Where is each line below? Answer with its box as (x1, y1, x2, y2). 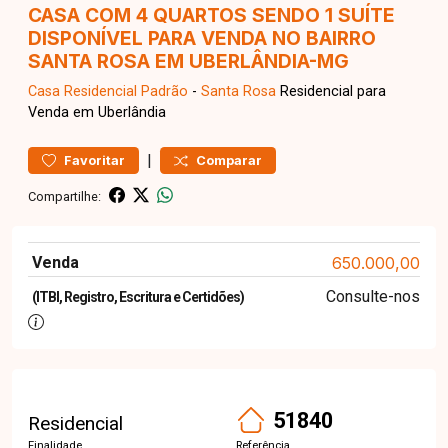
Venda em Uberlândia (28, 104, 166, 121)
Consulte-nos (325, 287, 420, 306)
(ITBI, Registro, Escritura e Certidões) (32, 289, 244, 305)
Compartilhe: (28, 188, 101, 204)
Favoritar (64, 153, 125, 168)
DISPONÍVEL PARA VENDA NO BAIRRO (28, 26, 376, 50)
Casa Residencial (28, 83, 137, 100)
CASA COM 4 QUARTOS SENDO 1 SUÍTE (28, 3, 395, 27)
